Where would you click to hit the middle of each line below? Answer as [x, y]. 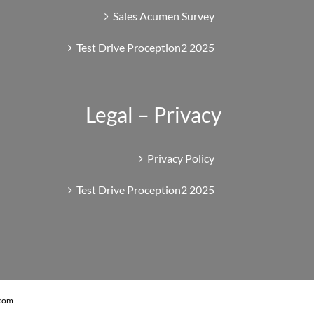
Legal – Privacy [153, 114]
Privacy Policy [180, 158]
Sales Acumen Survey [163, 15]
